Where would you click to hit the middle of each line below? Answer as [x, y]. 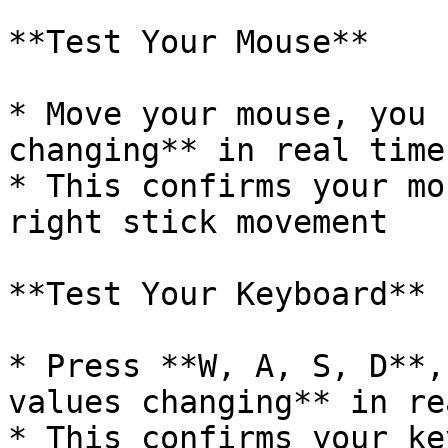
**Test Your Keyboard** [217, 294]
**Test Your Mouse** [188, 42]
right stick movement [198, 222]
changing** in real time [226, 150]
